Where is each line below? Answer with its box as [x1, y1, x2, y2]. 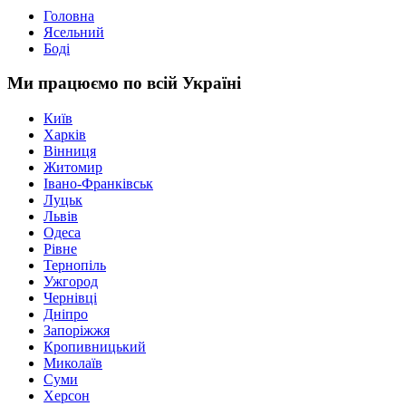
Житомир [43, 159, 102, 176]
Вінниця [43, 143, 96, 159]
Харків [43, 127, 86, 143]
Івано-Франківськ [43, 176, 153, 192]
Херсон [43, 388, 90, 404]
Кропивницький [43, 339, 146, 355]
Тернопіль [43, 257, 106, 274]
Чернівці [43, 290, 97, 306]
